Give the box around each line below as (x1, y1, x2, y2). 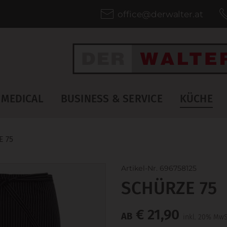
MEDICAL (1, 92, 44, 106)
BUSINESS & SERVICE (60, 92, 163, 106)
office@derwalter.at (118, 9, 203, 19)
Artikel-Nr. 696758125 (121, 164, 197, 173)
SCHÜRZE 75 (121, 177, 217, 199)
